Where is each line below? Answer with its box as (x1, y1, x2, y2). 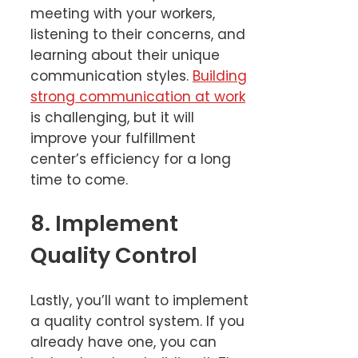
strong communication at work (30, 86, 245, 106)
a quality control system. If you (30, 311, 245, 331)
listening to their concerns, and (30, 24, 245, 44)
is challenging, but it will (30, 107, 194, 127)
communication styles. (30, 66, 193, 86)
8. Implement (30, 209, 178, 239)
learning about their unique (30, 45, 220, 65)
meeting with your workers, (30, 3, 215, 23)
